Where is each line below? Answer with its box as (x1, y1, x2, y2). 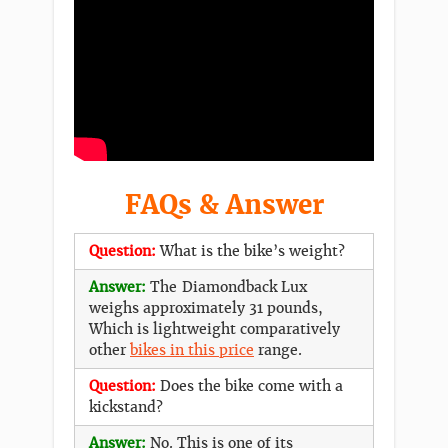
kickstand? (89, 397, 163, 416)
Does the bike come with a (160, 376, 343, 395)
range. (254, 340, 302, 359)
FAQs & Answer (124, 187, 324, 222)
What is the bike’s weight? (160, 241, 345, 260)
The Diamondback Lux (150, 277, 307, 296)
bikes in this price (130, 340, 254, 359)
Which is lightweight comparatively (89, 319, 340, 338)
